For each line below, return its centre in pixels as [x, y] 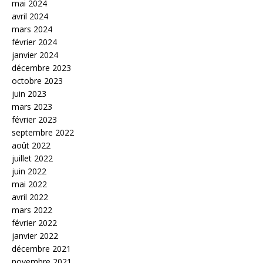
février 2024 [34, 42]
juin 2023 [29, 94]
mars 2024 [32, 29]
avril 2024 [30, 16]
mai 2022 [29, 184]
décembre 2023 [41, 68]
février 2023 [34, 119]
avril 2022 [30, 197]
